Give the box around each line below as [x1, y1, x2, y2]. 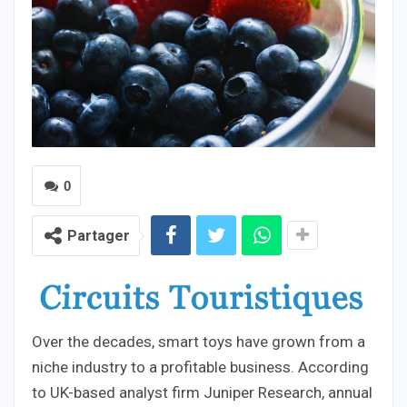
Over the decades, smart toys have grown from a [32, 332, 365, 351]
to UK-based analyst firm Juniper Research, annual [32, 382, 372, 402]
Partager [67, 227, 130, 245]
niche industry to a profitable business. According [32, 357, 369, 376]
